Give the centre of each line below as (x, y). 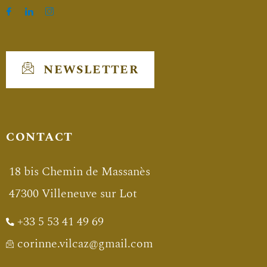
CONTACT (40, 137)
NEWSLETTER (91, 70)
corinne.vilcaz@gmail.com (85, 244)
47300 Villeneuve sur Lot (73, 194)
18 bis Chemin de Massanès (80, 172)
